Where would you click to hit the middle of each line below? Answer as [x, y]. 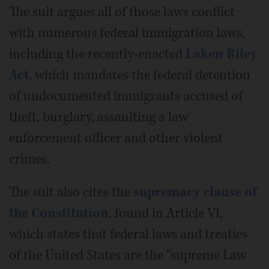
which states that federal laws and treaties [128, 234]
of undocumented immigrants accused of [126, 96]
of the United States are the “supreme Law [128, 255]
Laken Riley [221, 54]
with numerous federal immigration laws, [127, 33]
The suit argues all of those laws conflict [122, 12]
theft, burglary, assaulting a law [98, 117]
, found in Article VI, [166, 213]
